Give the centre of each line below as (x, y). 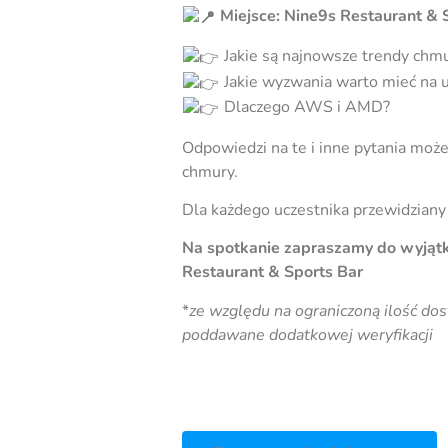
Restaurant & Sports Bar (272, 272)
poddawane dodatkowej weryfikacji (307, 334)
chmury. (210, 171)
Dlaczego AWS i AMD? (305, 107)
